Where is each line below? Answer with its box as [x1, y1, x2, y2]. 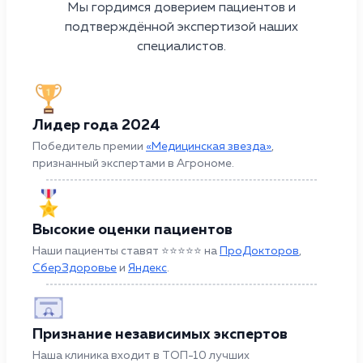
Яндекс [128, 262, 167, 274]
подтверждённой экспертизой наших [65, 20, 298, 34]
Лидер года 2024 [32, 117, 160, 133]
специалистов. [137, 40, 226, 53]
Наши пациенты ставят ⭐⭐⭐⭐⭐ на [32, 245, 220, 257]
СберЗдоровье [32, 262, 117, 274]
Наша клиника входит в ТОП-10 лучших [32, 349, 250, 361]
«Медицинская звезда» [146, 140, 271, 152]
